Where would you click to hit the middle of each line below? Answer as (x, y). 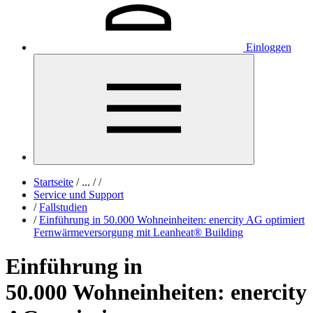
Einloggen (269, 47)
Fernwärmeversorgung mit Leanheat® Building (138, 232)
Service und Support (79, 195)
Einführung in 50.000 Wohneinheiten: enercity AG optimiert (172, 220)
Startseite (53, 182)
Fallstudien (63, 207)
